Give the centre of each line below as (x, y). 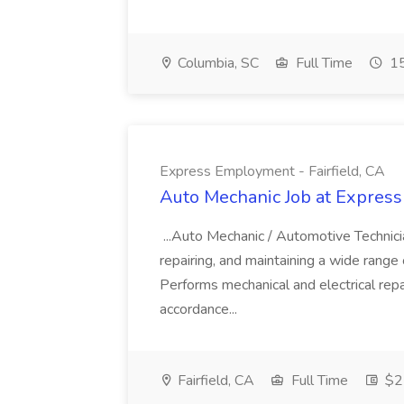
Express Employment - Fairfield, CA (272, 171)
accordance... (200, 309)
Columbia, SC (216, 63)
